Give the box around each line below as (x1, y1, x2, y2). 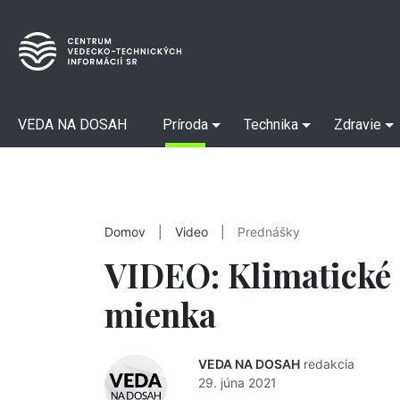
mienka (104, 292, 216, 336)
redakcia (304, 356, 354, 371)
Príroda (162, 116, 208, 133)
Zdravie (334, 116, 381, 133)
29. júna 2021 (198, 375, 277, 390)
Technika (244, 116, 298, 133)
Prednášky (237, 225, 300, 239)
